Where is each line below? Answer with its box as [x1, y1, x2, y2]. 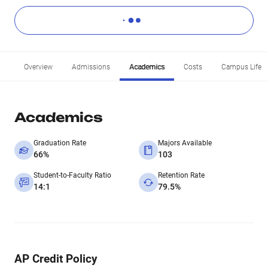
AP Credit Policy [14, 252, 98, 266]
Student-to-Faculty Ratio [33, 171, 111, 179]
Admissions [72, 63, 110, 71]
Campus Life [221, 63, 261, 71]
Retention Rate [158, 171, 205, 179]
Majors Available [158, 139, 212, 147]
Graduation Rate [33, 139, 86, 147]
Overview [24, 63, 53, 71]
